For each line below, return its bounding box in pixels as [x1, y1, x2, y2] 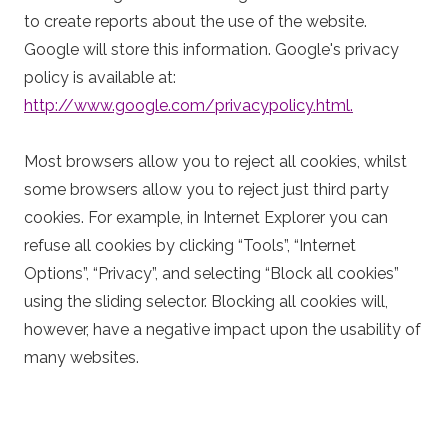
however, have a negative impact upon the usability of [24, 320, 421, 339]
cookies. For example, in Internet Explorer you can [24, 208, 388, 227]
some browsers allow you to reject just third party [24, 180, 389, 199]
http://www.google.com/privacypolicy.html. [24, 96, 353, 115]
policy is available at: [24, 68, 176, 87]
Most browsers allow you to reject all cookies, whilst [24, 152, 407, 171]
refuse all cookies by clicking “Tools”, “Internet [24, 236, 356, 255]
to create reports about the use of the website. [24, 12, 367, 31]
